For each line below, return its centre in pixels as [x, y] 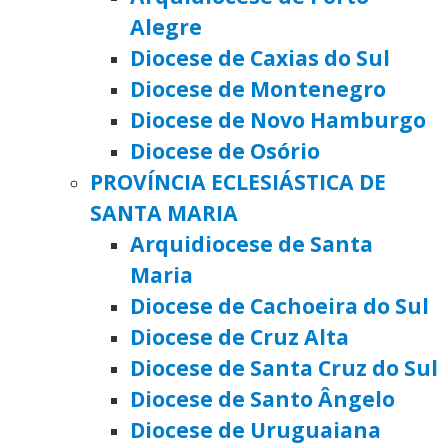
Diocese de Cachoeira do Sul [279, 306]
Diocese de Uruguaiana [255, 430]
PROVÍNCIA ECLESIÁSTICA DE [238, 182]
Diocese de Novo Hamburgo [278, 120]
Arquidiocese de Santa [251, 244]
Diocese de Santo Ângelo [262, 399]
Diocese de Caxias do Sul [260, 58]
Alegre [166, 27]
